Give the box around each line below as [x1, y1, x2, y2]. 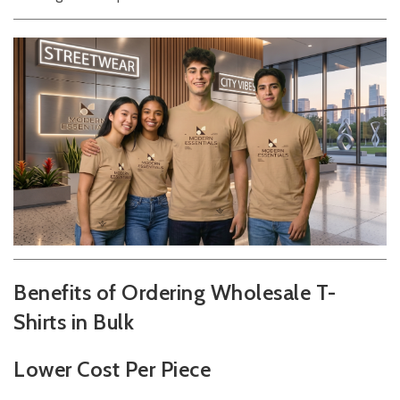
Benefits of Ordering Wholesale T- [13, 279, 337, 306]
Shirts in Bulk [13, 309, 134, 336]
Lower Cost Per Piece [13, 356, 211, 383]
